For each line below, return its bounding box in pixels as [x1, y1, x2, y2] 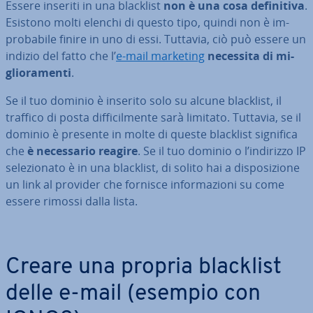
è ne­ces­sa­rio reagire [27, 143, 138, 159]
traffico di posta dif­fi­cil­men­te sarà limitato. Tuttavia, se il [6, 110, 301, 126]
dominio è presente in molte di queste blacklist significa [6, 126, 298, 143]
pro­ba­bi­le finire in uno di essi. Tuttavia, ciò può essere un [6, 31, 306, 48]
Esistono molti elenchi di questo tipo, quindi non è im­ [6, 15, 289, 31]
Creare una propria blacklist [6, 256, 282, 279]
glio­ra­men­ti [6, 65, 71, 81]
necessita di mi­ [208, 48, 294, 64]
